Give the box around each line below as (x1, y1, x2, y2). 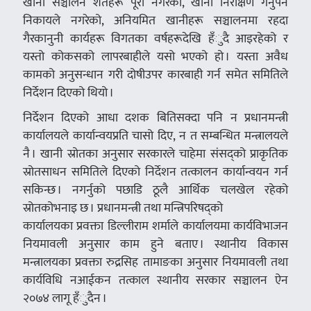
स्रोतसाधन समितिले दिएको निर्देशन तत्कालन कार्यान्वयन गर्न (22, 162, 289, 183)
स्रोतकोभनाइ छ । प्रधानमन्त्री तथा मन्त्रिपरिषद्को (22, 198, 223, 219)
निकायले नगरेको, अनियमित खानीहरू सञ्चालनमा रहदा (22, 10, 289, 31)
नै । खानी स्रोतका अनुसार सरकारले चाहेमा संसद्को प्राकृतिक (22, 144, 289, 165)
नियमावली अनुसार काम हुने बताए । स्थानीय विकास (22, 234, 289, 255)
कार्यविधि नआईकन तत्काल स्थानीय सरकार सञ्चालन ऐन (22, 270, 289, 291)
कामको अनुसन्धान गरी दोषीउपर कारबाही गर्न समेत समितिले (22, 65, 289, 85)
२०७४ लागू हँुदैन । (22, 288, 107, 309)
